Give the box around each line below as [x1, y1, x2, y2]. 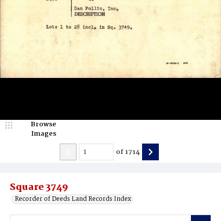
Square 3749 [10, 180, 68, 195]
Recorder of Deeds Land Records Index [15, 194, 131, 204]
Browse [31, 119, 56, 130]
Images [31, 128, 56, 139]
